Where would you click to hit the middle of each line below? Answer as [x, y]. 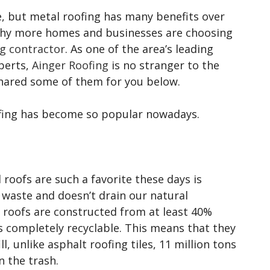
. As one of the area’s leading [139, 49]
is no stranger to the [164, 65]
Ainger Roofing [70, 65]
